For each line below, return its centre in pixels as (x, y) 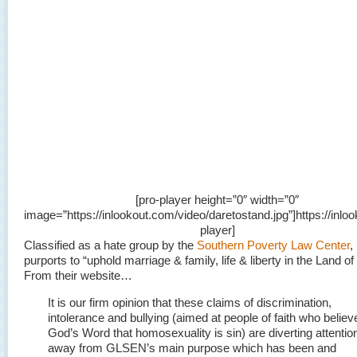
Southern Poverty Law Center (273, 245)
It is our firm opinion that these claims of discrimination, (190, 302)
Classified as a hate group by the (110, 245)
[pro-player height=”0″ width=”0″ (217, 200)
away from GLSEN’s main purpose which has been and (192, 348)
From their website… (78, 275)
